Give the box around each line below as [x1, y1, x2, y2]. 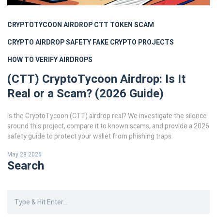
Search [7, 157, 44, 175]
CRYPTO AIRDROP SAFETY [7, 37, 91, 48]
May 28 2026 [7, 150, 42, 159]
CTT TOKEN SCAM [94, 20, 154, 31]
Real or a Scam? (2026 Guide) [7, 85, 164, 103]
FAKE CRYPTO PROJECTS [93, 37, 174, 48]
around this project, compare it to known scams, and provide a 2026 [7, 121, 209, 132]
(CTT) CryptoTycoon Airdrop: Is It [7, 71, 186, 88]
